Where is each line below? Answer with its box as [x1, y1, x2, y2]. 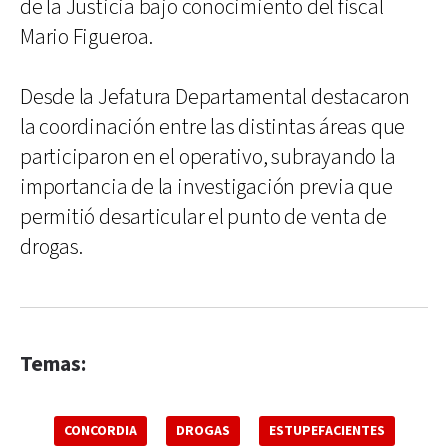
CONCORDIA [63, 421, 137, 440]
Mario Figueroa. [20, 22, 153, 52]
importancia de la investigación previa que [20, 172, 393, 202]
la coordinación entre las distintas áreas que [20, 112, 406, 142]
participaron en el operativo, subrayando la [20, 142, 396, 172]
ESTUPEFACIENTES [268, 421, 385, 440]
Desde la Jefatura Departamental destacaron [20, 82, 410, 112]
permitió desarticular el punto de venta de [20, 202, 387, 232]
